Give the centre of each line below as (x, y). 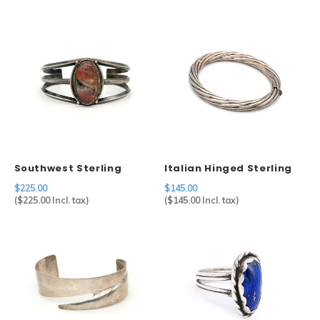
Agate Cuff (45, 181)
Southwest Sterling (68, 168)
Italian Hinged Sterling (228, 168)
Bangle (184, 181)
